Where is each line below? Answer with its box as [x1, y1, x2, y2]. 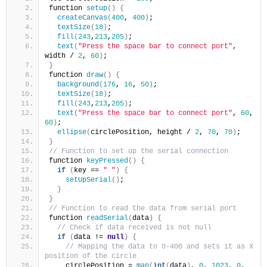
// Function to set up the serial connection [49, 147, 228, 156]
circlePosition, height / [91, 128, 195, 136]
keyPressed [86, 156, 128, 165]
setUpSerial [66, 175, 111, 184]
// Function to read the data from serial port [49, 204, 237, 213]
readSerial [86, 213, 128, 222]
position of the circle [45, 252, 136, 260]
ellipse [57, 128, 86, 136]
